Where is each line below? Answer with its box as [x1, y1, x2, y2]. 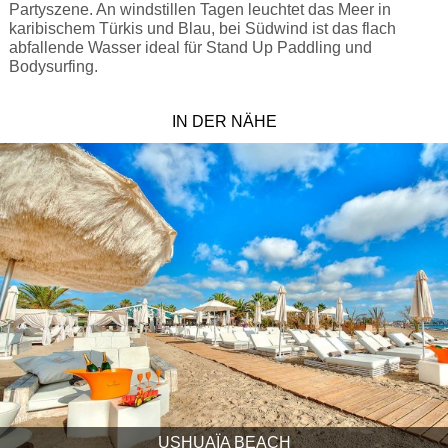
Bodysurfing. [8, 57, 98, 75]
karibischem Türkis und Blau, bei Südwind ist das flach [8, 19, 396, 37]
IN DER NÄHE [171, 112, 277, 130]
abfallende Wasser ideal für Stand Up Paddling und [8, 38, 372, 56]
